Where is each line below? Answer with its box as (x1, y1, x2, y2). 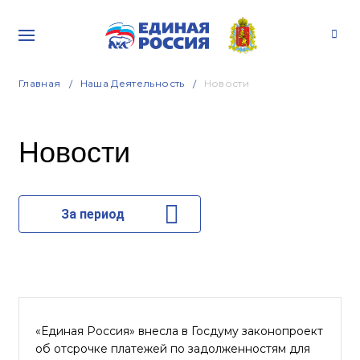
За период (60, 207, 125, 222)
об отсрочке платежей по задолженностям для (35, 342, 310, 356)
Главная (18, 77, 61, 89)
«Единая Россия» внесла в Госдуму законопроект (35, 324, 323, 338)
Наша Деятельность (80, 77, 185, 89)
